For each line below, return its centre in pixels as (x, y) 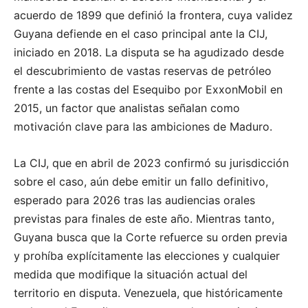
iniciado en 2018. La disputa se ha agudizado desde (149, 53)
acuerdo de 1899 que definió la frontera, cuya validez (153, 15)
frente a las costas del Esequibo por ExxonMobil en (148, 90)
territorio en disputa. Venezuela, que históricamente (148, 293)
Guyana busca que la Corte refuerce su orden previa (151, 238)
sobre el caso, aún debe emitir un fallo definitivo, (141, 182)
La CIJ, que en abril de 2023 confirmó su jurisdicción (151, 163)
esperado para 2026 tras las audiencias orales (134, 200)
